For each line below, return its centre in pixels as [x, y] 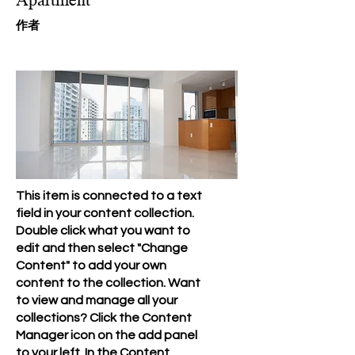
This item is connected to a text [109, 196]
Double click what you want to [103, 231]
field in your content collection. [105, 213]
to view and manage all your [97, 300]
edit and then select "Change [102, 248]
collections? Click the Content [104, 318]
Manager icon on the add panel [107, 335]
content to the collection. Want [108, 283]
